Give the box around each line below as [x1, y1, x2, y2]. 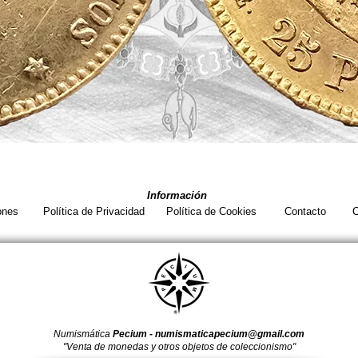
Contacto [284, 205, 326, 218]
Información [146, 189, 207, 202]
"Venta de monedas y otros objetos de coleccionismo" [62, 341, 296, 353]
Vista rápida [148, 180, 212, 196]
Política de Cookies [166, 205, 257, 218]
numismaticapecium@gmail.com [155, 328, 304, 340]
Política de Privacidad [42, 205, 145, 218]
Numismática [54, 328, 113, 340]
